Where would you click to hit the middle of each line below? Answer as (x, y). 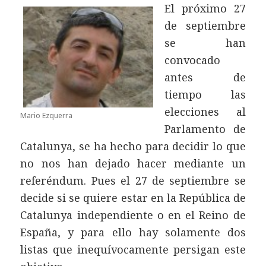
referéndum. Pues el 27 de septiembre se (133, 181)
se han (205, 43)
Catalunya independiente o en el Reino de (133, 215)
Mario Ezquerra (47, 116)
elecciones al (205, 112)
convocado (193, 60)
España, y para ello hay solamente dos (133, 232)
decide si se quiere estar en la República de (133, 198)
